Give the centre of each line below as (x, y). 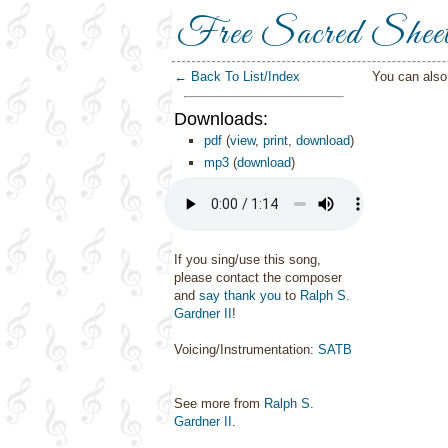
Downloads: (221, 119)
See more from (219, 403)
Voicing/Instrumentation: (246, 349)
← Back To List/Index (237, 76)
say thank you (240, 295)
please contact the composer (258, 277)
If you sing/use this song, (247, 259)
